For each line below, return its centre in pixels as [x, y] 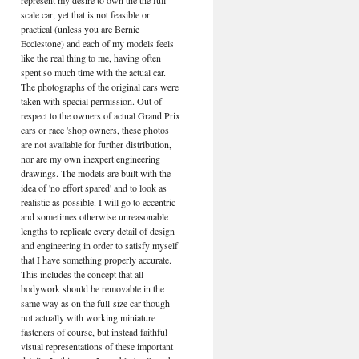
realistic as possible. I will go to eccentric [98, 202]
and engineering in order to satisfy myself [99, 245]
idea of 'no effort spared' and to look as [94, 188]
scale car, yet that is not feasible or [85, 14]
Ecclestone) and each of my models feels [97, 43]
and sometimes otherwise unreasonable [95, 216]
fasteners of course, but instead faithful [94, 332]
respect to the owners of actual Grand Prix [101, 115]
